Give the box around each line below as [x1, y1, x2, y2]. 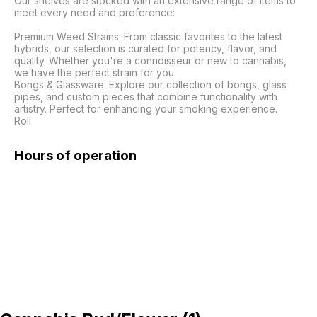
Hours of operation [14, 146, 137, 163]
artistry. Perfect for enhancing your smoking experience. [14, 102, 277, 115]
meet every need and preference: [14, 6, 175, 18]
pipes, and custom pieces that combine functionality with [14, 90, 277, 103]
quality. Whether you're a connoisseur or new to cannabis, [14, 54, 287, 67]
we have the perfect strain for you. [14, 66, 176, 79]
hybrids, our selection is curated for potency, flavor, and [14, 42, 277, 54]
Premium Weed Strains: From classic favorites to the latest [14, 30, 282, 42]
